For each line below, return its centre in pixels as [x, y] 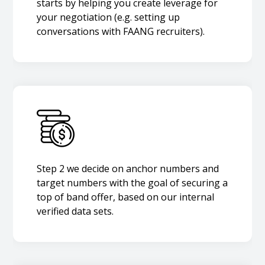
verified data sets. [75, 211]
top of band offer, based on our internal [126, 197]
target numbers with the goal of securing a [132, 183]
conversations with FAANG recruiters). [121, 32]
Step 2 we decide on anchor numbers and [128, 169]
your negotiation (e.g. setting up [109, 17]
